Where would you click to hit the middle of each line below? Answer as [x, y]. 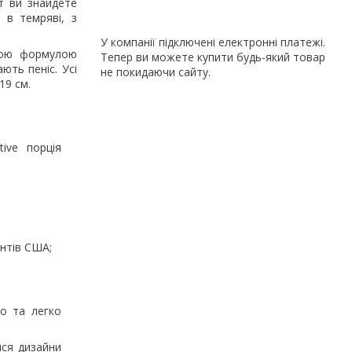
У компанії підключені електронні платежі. [213, 42]
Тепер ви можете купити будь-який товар [213, 57]
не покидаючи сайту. [156, 71]
